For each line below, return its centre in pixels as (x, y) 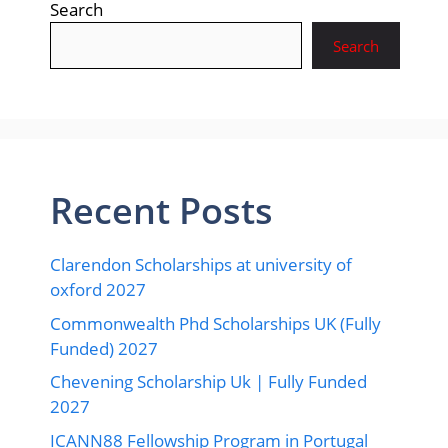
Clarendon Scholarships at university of (201, 265)
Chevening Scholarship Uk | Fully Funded (208, 382)
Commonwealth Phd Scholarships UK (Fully (215, 323)
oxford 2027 (98, 290)
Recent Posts (161, 211)
